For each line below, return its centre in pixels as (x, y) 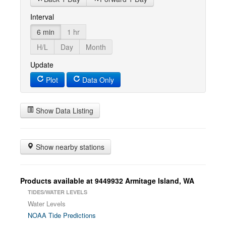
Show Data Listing (64, 110)
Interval (42, 17)
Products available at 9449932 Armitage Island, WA (107, 181)
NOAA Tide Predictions (62, 215)
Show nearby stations (69, 147)
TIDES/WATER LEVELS (58, 192)
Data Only (97, 80)
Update (42, 65)
